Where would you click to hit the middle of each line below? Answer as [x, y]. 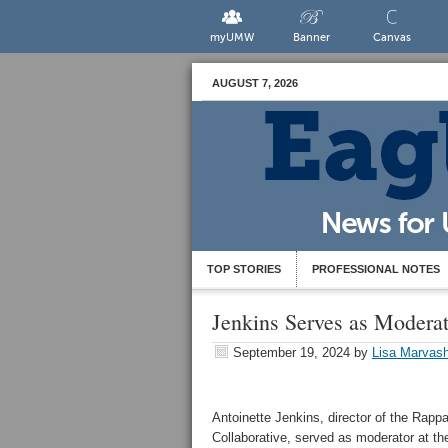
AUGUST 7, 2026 [255, 83]
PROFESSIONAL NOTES [376, 269]
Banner [312, 37]
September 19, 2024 [291, 352]
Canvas [391, 37]
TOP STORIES [244, 269]
